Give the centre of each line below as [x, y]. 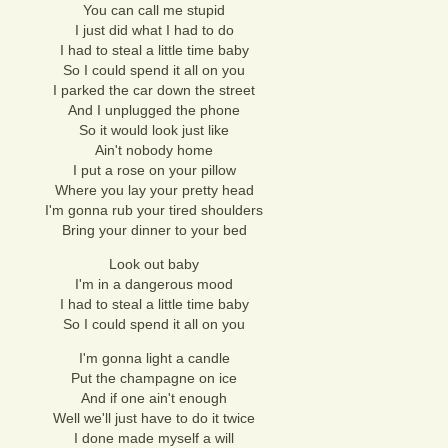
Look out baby [154, 264]
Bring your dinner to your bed [154, 230]
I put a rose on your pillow [154, 170]
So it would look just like [154, 130]
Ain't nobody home [154, 150]
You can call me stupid [154, 10]
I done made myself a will [154, 438]
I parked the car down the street [154, 90]
